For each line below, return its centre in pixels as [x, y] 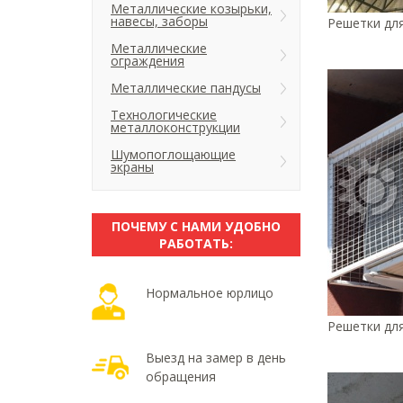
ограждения [148, 61]
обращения [181, 376]
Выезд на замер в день [216, 358]
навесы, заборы [159, 21]
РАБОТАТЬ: [196, 243]
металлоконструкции [175, 127]
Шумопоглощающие [173, 154]
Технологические [164, 115]
